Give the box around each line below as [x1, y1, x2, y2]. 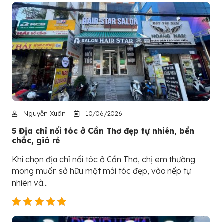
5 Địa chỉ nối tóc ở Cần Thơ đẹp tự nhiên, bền [12, 125, 194, 136]
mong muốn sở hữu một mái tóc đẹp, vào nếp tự [12, 166, 191, 176]
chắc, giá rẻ [12, 135, 60, 145]
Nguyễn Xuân [21, 109, 66, 117]
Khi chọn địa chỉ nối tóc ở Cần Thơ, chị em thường [12, 154, 195, 164]
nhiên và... [12, 177, 48, 188]
